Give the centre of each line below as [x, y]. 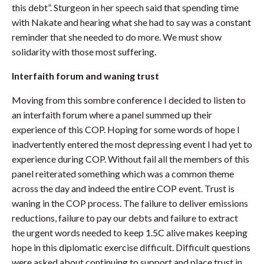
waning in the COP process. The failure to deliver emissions [130, 203]
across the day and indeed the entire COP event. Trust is [123, 188]
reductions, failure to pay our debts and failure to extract [125, 217]
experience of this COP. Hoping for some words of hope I [126, 129]
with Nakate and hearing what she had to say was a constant [131, 22]
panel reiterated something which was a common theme [123, 173]
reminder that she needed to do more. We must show [117, 37]
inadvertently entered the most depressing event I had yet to [132, 144]
